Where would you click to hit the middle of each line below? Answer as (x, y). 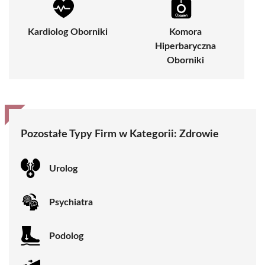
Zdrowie (199, 135)
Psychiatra (71, 202)
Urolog (63, 168)
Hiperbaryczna (185, 46)
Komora (185, 32)
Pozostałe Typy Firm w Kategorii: (100, 135)
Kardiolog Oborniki (68, 32)
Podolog (66, 236)
